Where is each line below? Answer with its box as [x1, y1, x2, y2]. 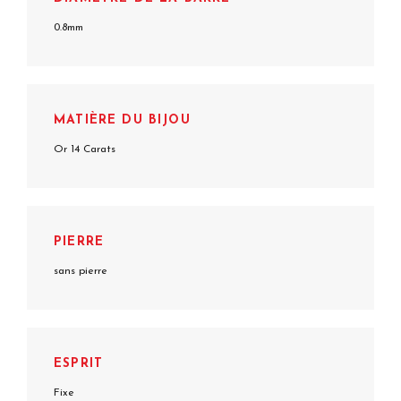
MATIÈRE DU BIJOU [54, 113, 191, 127]
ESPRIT [54, 356, 104, 371]
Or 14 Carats [54, 143, 115, 155]
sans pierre [54, 265, 107, 277]
